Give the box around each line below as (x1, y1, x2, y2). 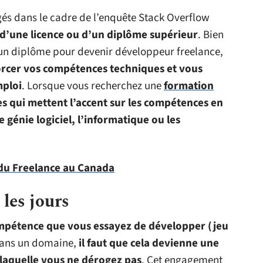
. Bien (198, 27, 224, 43)
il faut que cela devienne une (79, 235, 219, 251)
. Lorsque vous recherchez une (22, 78, 164, 94)
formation (164, 78, 214, 94)
